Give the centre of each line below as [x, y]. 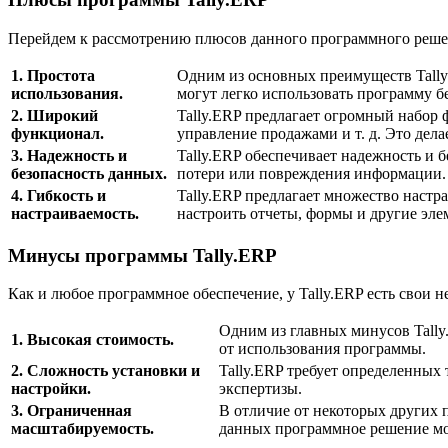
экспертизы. [260, 389]
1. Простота [53, 75]
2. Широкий [54, 115]
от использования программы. [322, 349]
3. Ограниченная [71, 411]
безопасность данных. [89, 173]
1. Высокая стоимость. [92, 340]
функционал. [57, 133]
